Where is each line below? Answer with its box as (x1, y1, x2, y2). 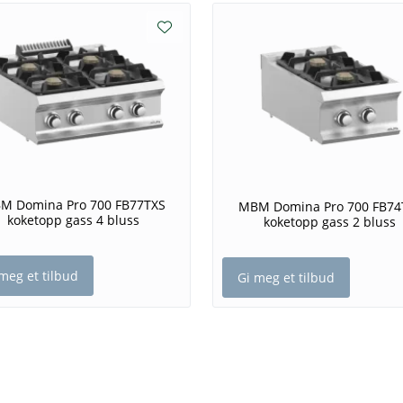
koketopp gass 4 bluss (7, 211, 139, 229)
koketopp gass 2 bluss (264, 213, 396, 231)
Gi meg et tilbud (237, 269, 335, 287)
